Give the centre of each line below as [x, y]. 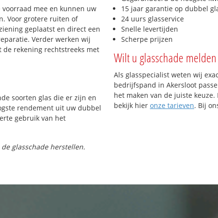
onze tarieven [172, 105]
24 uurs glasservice [153, 18]
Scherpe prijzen [147, 39]
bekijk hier [132, 105]
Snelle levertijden [150, 29]
